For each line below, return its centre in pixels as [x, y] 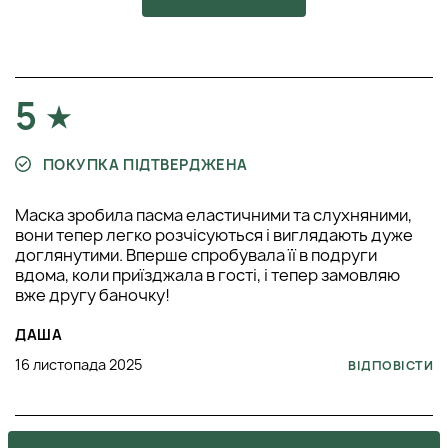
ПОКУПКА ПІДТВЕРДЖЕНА [143, 165]
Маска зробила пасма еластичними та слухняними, [213, 215]
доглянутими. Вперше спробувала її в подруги [196, 255]
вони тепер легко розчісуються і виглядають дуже [214, 235]
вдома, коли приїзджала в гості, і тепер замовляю [207, 275]
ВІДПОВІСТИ [390, 366]
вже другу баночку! [92, 295]
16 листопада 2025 [78, 365]
